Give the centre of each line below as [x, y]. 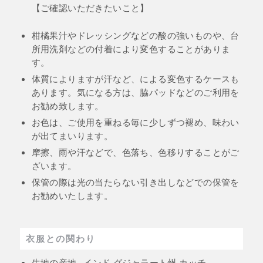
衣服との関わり [60, 239]
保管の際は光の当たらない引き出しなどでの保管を [135, 182]
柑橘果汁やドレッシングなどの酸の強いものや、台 [135, 36]
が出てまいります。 [72, 136]
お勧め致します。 [68, 106]
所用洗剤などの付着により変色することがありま [131, 49]
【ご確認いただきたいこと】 [90, 7]
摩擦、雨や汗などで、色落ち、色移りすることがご [135, 152]
